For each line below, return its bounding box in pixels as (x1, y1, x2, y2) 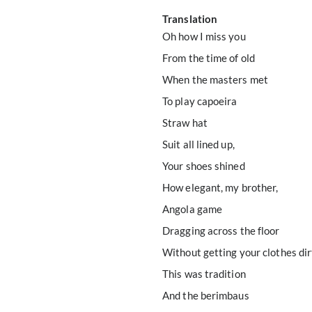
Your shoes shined (162, 159, 245, 172)
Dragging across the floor (162, 224, 280, 237)
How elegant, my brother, (162, 181, 279, 194)
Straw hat (162, 116, 208, 129)
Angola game (162, 203, 223, 215)
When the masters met (162, 73, 268, 86)
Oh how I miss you (162, 30, 246, 42)
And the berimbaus (162, 289, 249, 302)
